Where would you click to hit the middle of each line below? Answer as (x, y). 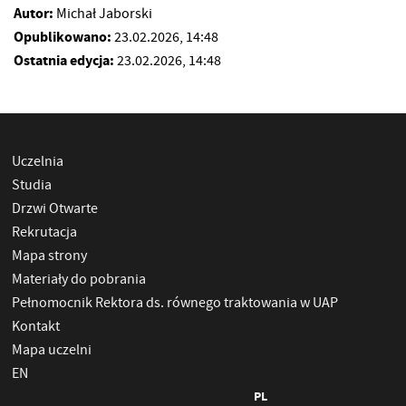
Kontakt (35, 327)
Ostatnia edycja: (65, 61)
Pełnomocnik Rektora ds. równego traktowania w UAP (174, 303)
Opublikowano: (64, 37)
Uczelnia (37, 162)
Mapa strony (49, 256)
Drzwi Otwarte (54, 209)
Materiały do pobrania (78, 280)
